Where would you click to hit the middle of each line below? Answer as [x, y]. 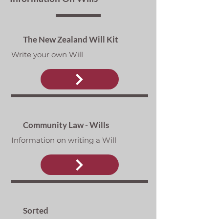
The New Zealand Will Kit [70, 39]
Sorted [35, 210]
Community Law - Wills [66, 125]
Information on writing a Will [64, 140]
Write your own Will [47, 55]
